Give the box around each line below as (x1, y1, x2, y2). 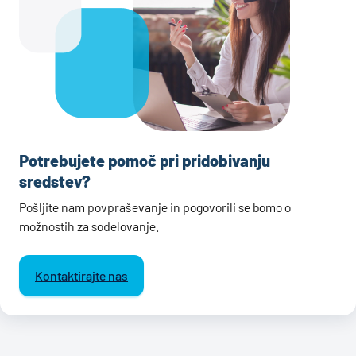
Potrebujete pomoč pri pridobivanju (19, 151, 270, 171)
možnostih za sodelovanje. (19, 219, 159, 234)
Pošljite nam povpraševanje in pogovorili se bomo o (19, 199, 291, 215)
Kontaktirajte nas (35, 268, 128, 284)
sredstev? (19, 172, 91, 192)
